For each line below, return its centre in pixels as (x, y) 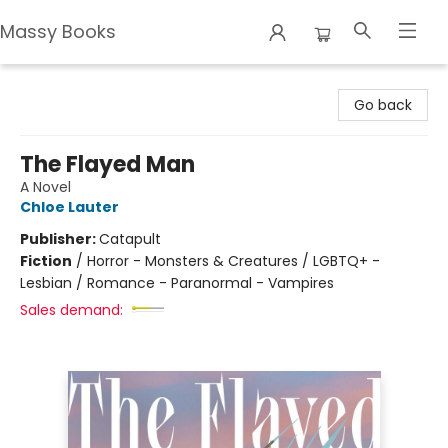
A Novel (45, 187)
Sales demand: (71, 310)
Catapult (130, 239)
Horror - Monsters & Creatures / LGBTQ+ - (233, 261)
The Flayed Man (107, 164)
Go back (383, 105)
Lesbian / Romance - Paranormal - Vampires (177, 283)
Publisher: (59, 239)
